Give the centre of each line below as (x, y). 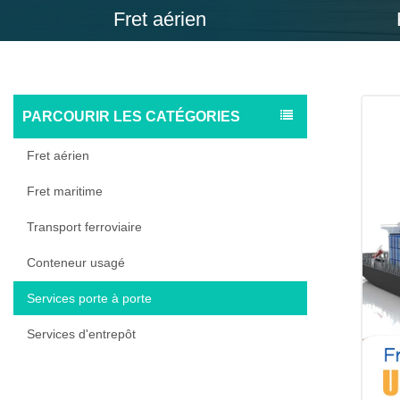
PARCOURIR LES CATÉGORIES (131, 117)
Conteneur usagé (76, 263)
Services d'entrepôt (81, 334)
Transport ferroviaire (84, 227)
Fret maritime (65, 192)
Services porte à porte (89, 299)
